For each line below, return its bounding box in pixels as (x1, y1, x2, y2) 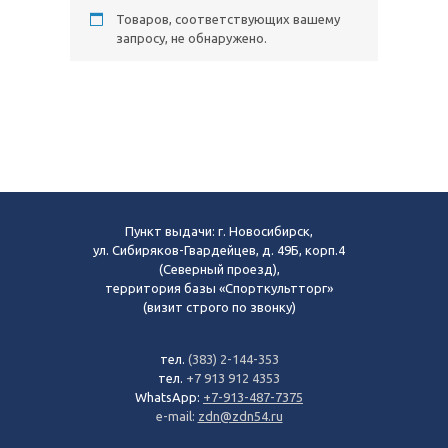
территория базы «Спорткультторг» (105, 281, 333, 295)
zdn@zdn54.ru (197, 409, 283, 423)
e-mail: (155, 409, 198, 423)
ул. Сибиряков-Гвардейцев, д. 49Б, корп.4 (93, 243, 345, 257)
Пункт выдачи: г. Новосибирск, (125, 224, 313, 238)
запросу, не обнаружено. (115, 31, 267, 45)
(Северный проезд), (158, 262, 280, 276)
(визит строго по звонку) (142, 300, 296, 314)
